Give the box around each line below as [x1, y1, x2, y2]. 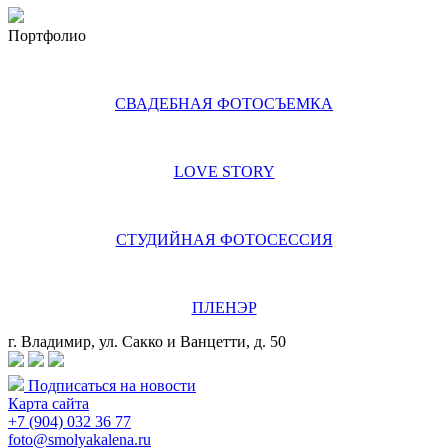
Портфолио [8, 27, 86, 44]
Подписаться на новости [24, 377, 196, 394]
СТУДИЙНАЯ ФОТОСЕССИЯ [115, 231, 333, 248]
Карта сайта [8, 395, 89, 412]
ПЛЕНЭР [191, 299, 257, 316]
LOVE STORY [173, 163, 275, 180]
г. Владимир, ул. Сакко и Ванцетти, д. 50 [8, 333, 286, 350]
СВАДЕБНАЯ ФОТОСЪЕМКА [115, 95, 333, 112]
